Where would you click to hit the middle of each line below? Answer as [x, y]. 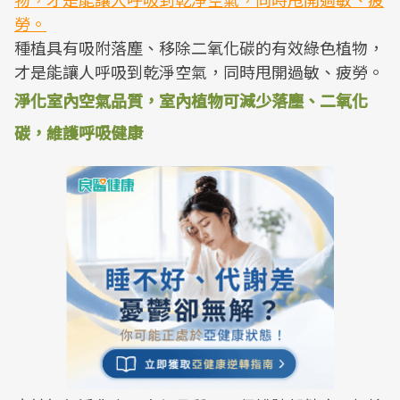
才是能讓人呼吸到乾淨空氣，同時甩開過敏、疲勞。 [199, 71]
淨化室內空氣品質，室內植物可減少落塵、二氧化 [191, 100]
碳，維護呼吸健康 [79, 132]
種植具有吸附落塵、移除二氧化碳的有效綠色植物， [199, 47]
